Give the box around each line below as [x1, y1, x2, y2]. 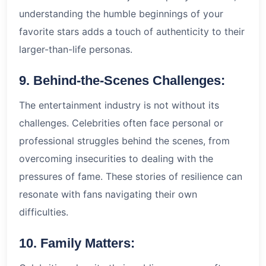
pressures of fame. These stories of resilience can [19, 170, 242, 182]
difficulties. [19, 205, 68, 218]
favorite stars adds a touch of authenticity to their [19, 25, 245, 37]
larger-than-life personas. [19, 43, 132, 55]
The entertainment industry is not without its [19, 99, 219, 111]
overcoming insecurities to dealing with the [19, 152, 213, 164]
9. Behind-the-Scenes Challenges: [19, 72, 225, 88]
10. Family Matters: [19, 235, 135, 251]
